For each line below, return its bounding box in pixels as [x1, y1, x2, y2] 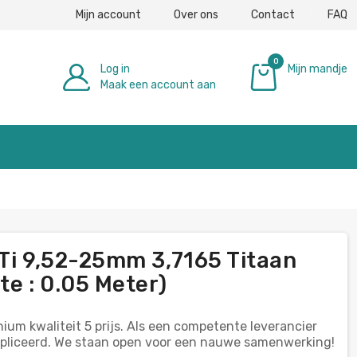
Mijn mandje [288, 61, 347, 76]
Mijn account [76, 7, 141, 22]
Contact [251, 7, 295, 22]
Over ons [174, 7, 218, 22]
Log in [100, 61, 130, 76]
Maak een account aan [100, 77, 216, 92]
